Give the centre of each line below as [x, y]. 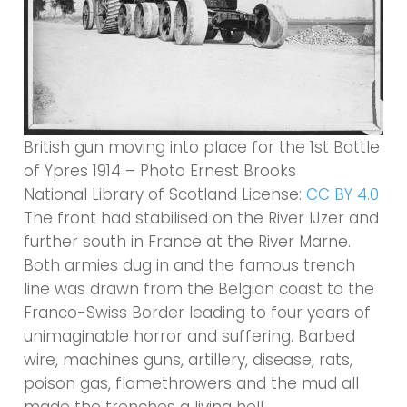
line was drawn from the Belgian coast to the [199, 289]
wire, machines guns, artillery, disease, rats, [189, 360]
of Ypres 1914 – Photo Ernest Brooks [160, 171]
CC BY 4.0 [343, 195]
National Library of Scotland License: [165, 195]
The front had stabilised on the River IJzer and [202, 218]
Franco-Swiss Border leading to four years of [198, 313]
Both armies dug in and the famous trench [190, 266]
